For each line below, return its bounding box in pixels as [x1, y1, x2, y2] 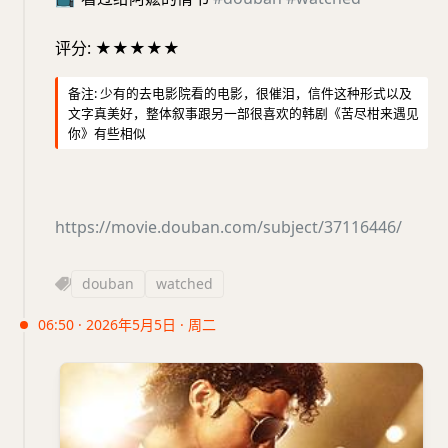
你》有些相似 [68, 123, 146, 142]
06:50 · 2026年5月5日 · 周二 [38, 314, 216, 334]
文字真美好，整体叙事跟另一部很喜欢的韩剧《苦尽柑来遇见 [68, 103, 419, 122]
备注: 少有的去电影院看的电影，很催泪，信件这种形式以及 [68, 83, 412, 102]
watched [156, 273, 213, 293]
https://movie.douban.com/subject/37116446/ [55, 215, 402, 238]
